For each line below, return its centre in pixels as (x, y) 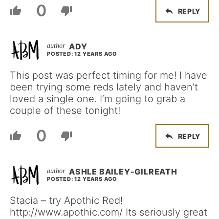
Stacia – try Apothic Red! (66, 200)
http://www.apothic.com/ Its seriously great (109, 212)
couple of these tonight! (65, 110)
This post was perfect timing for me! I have (109, 75)
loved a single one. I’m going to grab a (98, 99)
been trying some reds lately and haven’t (104, 87)
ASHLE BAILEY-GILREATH (123, 172)
